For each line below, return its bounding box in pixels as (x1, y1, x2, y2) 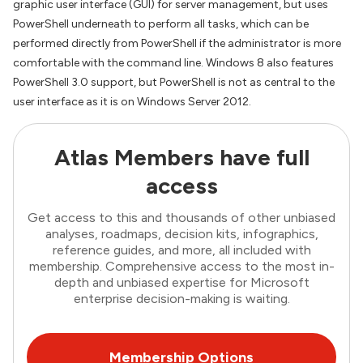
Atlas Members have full (53, 143, 310, 171)
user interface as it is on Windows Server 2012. (13, 95, 251, 109)
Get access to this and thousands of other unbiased (28, 209, 335, 225)
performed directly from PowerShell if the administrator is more (13, 36, 341, 50)
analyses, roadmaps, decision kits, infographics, (45, 225, 318, 241)
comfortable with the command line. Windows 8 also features (13, 56, 334, 70)
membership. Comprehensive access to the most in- (28, 258, 335, 274)
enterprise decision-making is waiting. (73, 290, 290, 306)
